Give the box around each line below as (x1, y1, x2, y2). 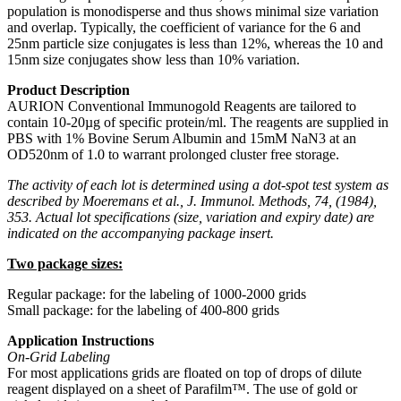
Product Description (7, 81, 130, 98)
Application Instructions (7, 332, 154, 348)
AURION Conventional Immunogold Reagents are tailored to (7, 98, 356, 114)
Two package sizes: (7, 255, 123, 271)
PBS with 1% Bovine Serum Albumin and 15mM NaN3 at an (7, 130, 356, 146)
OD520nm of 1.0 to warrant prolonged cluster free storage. (7, 146, 339, 162)
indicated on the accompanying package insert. (7, 225, 274, 241)
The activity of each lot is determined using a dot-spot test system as (7, 176, 388, 192)
